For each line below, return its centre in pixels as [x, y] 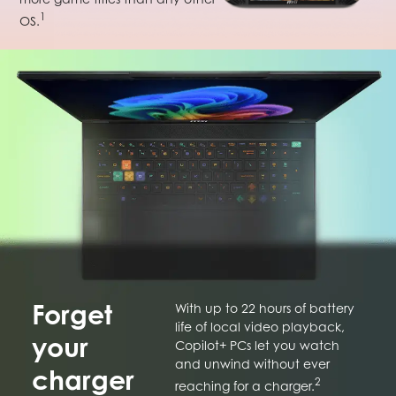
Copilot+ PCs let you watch [257, 346]
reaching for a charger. [244, 385]
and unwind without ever [252, 364]
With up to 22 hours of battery [264, 308]
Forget [72, 314]
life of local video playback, [259, 327]
